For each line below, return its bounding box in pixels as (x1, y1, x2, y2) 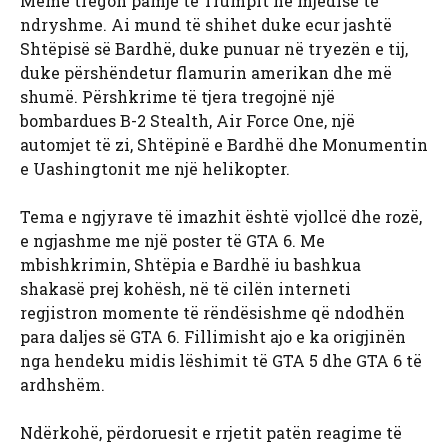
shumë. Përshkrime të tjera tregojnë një (20, 86, 335, 108)
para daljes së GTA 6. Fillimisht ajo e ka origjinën (20, 326, 406, 348)
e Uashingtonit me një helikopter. (20, 158, 290, 180)
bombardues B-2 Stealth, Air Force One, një (20, 110, 355, 132)
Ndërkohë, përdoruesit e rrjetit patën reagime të (20, 422, 402, 444)
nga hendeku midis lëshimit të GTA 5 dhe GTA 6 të (20, 350, 422, 372)
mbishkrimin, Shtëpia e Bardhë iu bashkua (20, 254, 361, 276)
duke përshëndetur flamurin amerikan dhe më (20, 62, 392, 84)
